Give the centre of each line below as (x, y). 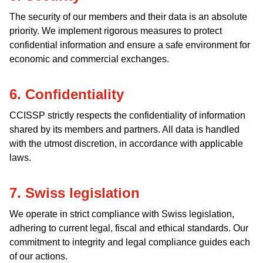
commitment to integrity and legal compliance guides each (130, 242)
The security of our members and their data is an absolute (128, 17)
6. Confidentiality (67, 94)
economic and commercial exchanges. (89, 59)
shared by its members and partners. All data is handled (124, 129)
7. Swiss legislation (75, 193)
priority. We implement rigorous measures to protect (116, 31)
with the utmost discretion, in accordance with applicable (126, 144)
